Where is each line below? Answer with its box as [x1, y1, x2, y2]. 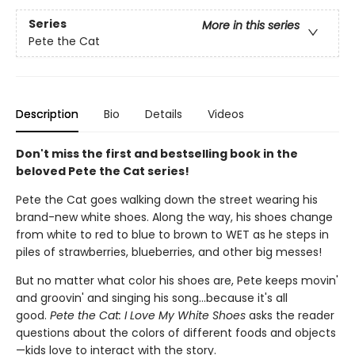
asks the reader [246, 307, 334, 323]
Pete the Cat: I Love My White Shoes [50, 307, 246, 323]
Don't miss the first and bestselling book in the [16, 145, 298, 162]
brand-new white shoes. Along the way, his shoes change [16, 208, 333, 225]
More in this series [202, 17, 300, 34]
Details [145, 105, 182, 122]
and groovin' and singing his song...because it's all [16, 289, 288, 306]
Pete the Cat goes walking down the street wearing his [16, 191, 318, 208]
